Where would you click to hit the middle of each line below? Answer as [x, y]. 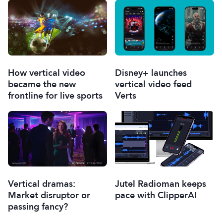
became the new [42, 84]
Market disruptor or [49, 195]
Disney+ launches [151, 73]
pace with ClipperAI [156, 195]
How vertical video [47, 73]
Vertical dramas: [42, 184]
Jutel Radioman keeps [161, 184]
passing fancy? [38, 206]
